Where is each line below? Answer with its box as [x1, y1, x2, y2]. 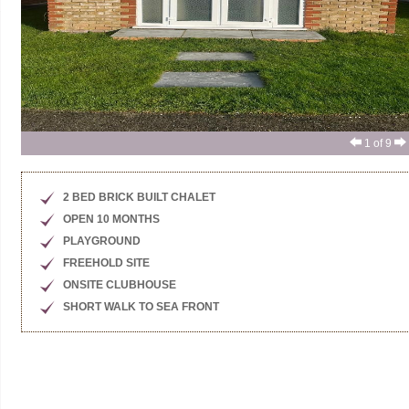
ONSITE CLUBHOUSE [63, 278, 176, 291]
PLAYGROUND [63, 235, 141, 247]
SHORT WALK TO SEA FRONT [63, 300, 219, 313]
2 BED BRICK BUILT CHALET [63, 191, 215, 204]
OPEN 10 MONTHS [63, 213, 160, 225]
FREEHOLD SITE [63, 257, 150, 269]
